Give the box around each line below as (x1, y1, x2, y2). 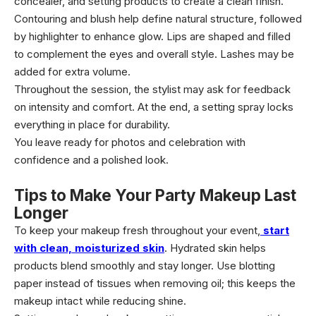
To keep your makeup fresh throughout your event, (14, 224, 260, 237)
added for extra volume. (14, 65, 130, 78)
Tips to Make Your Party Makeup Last (14, 186, 296, 205)
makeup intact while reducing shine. (14, 294, 186, 308)
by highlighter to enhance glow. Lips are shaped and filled (14, 30, 291, 43)
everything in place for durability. (14, 118, 170, 131)
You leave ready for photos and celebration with (14, 135, 245, 149)
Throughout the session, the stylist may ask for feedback (14, 83, 291, 96)
